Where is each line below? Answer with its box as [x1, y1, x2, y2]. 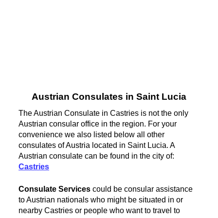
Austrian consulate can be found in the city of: [18, 151, 175, 160]
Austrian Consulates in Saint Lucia [31, 91, 186, 102]
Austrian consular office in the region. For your [18, 119, 177, 128]
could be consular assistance [91, 184, 193, 193]
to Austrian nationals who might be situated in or [18, 195, 183, 204]
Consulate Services [18, 184, 91, 193]
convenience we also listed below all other [18, 130, 165, 139]
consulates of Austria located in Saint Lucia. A [18, 141, 175, 149]
